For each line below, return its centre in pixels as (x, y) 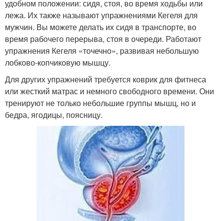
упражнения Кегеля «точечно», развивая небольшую (102, 51)
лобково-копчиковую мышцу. (58, 63)
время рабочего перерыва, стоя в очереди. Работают (103, 39)
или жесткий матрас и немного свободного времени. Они (110, 91)
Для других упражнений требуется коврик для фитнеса (106, 79)
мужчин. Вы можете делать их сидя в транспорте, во (101, 27)
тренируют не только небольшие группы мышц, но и (100, 103)
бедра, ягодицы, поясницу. (54, 115)
